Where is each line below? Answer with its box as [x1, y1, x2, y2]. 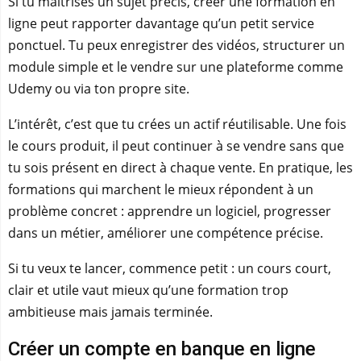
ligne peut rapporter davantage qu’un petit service [8, 15, 314, 32]
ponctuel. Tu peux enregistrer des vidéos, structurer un [8, 36, 345, 54]
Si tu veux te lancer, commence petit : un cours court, [8, 259, 331, 277]
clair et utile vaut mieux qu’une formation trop [8, 281, 288, 299]
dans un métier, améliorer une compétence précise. [8, 224, 323, 242]
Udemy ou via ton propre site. [8, 80, 189, 98]
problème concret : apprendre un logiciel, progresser [8, 202, 331, 220]
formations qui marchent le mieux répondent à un [8, 180, 313, 198]
